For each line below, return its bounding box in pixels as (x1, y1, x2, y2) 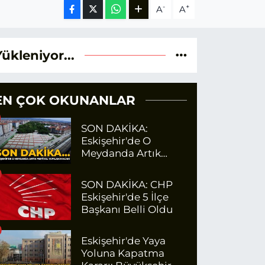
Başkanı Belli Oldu (81, 203, 173, 215)
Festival (81, 159, 120, 172)
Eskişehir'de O (81, 134, 151, 147)
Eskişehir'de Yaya (81, 234, 166, 247)
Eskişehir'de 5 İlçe (81, 190, 169, 203)
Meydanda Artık (81, 147, 161, 159)
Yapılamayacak (81, 172, 158, 184)
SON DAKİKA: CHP (81, 178, 173, 190)
